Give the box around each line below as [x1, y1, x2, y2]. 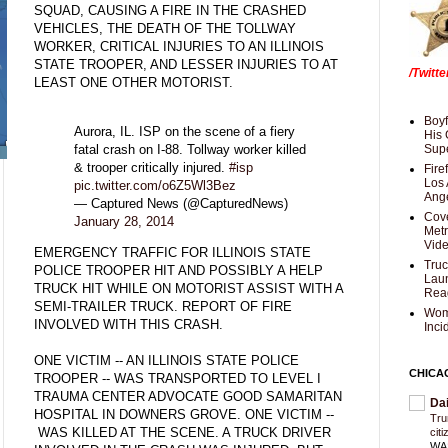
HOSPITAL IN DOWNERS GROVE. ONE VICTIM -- [34, 406, 334, 422]
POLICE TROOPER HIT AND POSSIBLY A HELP [34, 262, 323, 278]
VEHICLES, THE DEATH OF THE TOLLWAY [34, 20, 296, 36]
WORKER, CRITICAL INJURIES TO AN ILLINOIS [34, 38, 324, 54]
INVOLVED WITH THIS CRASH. [34, 316, 223, 332]
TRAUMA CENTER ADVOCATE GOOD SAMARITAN [34, 388, 342, 404]
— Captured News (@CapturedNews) [74, 195, 288, 211]
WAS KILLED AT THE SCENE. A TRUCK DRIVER [34, 424, 331, 440]
